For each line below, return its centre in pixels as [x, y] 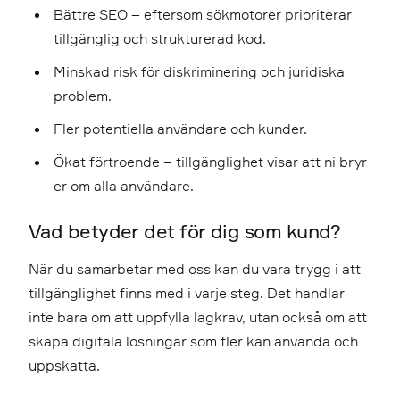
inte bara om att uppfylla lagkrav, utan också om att [198, 317]
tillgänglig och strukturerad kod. [160, 38]
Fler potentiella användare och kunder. [180, 128]
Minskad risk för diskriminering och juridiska [199, 71]
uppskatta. [64, 365]
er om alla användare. [124, 185]
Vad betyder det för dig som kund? [185, 230]
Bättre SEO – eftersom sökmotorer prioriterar [203, 14]
